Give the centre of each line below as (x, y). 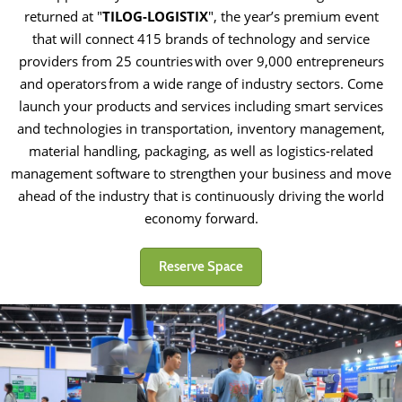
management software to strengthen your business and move (201, 173)
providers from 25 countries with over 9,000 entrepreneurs (201, 61)
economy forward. (201, 218)
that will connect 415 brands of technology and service (201, 38)
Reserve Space (201, 266)
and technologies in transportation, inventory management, (201, 128)
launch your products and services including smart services (201, 105)
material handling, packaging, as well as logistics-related (201, 150)
